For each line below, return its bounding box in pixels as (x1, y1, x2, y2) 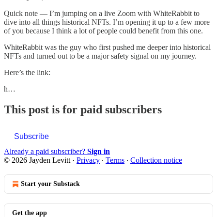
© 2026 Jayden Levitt (4, 155, 70, 164)
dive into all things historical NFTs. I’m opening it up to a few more (4, 17, 210, 26)
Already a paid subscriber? (4, 147, 87, 155)
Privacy (77, 155, 100, 164)
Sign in (87, 147, 110, 155)
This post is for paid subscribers (4, 103, 162, 116)
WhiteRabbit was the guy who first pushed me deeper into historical (4, 43, 211, 51)
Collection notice (130, 155, 182, 164)
